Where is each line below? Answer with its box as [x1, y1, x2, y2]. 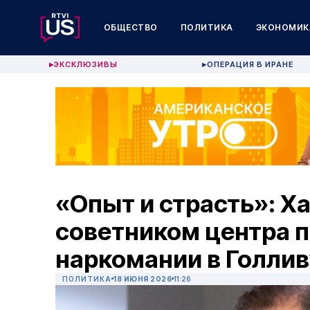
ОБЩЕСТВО [103, 22, 158, 33]
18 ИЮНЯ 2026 [113, 275, 172, 284]
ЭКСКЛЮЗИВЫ [54, 60, 118, 69]
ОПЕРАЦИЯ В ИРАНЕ [207, 60, 294, 69]
